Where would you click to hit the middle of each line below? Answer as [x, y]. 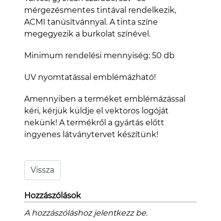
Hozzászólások [53, 195]
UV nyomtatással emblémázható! [90, 77]
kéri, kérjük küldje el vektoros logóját [96, 110]
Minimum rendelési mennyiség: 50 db [99, 55]
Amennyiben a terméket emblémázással [105, 99]
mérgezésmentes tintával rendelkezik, [100, 10]
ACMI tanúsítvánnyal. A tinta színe [91, 22]
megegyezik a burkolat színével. [87, 34]
